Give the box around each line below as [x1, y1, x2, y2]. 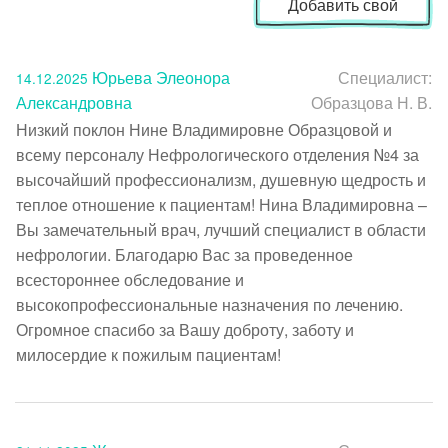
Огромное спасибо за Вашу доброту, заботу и [16, 317, 354, 341]
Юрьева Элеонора [88, 65, 230, 89]
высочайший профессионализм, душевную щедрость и [16, 167, 426, 191]
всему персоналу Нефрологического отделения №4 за [16, 142, 419, 166]
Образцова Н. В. [311, 90, 432, 114]
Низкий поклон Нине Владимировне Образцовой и [16, 117, 392, 141]
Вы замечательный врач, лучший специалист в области [16, 217, 426, 241]
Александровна [16, 90, 132, 114]
